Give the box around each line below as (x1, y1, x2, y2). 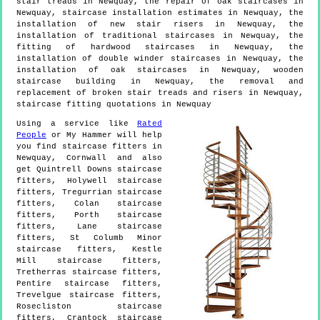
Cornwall (66, 153, 107, 162)
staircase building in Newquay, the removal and (16, 76, 304, 86)
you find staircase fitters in (16, 141, 162, 151)
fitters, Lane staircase (16, 221, 162, 231)
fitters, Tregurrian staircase (16, 187, 162, 196)
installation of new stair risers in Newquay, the (16, 19, 304, 29)
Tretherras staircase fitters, (16, 267, 162, 276)
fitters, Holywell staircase (16, 176, 162, 185)
